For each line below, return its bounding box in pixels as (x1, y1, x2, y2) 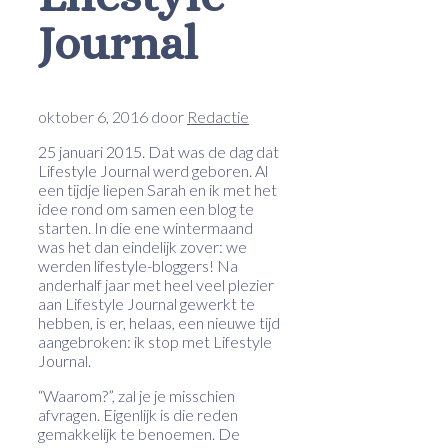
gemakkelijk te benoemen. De (38, 423, 240, 443)
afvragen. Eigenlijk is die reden (38, 404, 238, 424)
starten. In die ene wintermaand (38, 217, 253, 237)
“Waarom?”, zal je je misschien (38, 385, 235, 405)
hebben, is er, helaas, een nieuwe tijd (38, 312, 280, 332)
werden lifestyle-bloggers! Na (38, 255, 238, 275)
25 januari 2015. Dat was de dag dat (38, 141, 279, 161)
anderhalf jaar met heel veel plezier (38, 274, 274, 294)
